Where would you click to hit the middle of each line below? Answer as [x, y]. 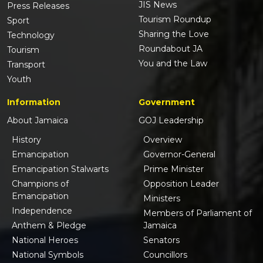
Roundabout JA [171, 48]
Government [167, 102]
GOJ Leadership [171, 120]
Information [34, 102]
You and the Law [173, 63]
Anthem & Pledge [49, 225]
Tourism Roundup [175, 19]
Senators [161, 240]
